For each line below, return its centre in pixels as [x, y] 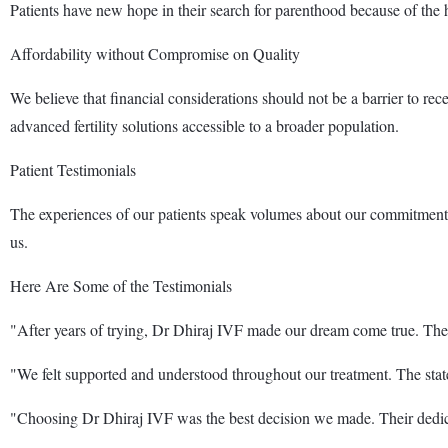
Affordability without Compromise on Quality [155, 53]
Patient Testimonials [73, 169]
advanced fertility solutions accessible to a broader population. [204, 125]
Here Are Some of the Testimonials [121, 285]
